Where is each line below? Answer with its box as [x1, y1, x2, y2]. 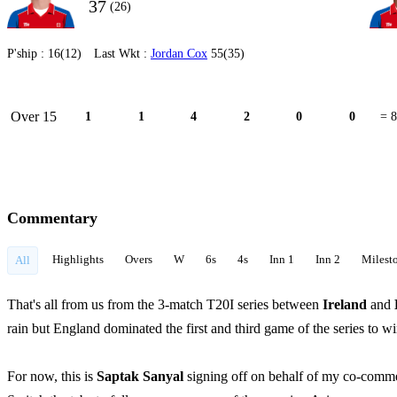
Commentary [7, 209, 97, 227]
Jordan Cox [151, 47, 207, 60]
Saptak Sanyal [97, 369, 187, 384]
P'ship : [7, 47, 48, 60]
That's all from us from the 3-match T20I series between [7, 297, 323, 312]
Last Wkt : [94, 47, 151, 60]
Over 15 [11, 108, 57, 124]
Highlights [52, 253, 104, 266]
